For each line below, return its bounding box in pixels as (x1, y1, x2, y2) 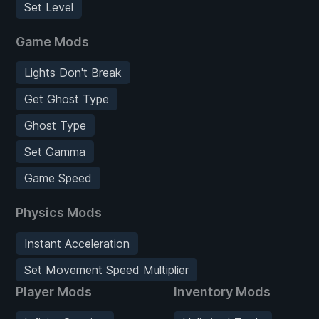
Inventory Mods (174, 283, 271, 299)
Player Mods (16, 283, 92, 299)
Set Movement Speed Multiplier (24, 262, 189, 277)
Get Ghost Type (24, 91, 109, 106)
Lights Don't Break (24, 65, 122, 80)
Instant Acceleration (24, 236, 130, 251)
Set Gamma (24, 144, 85, 159)
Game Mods (16, 33, 89, 49)
